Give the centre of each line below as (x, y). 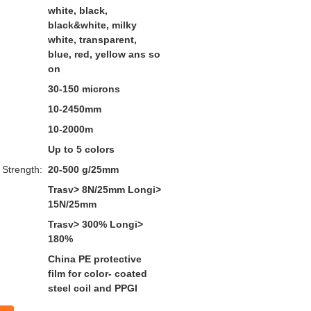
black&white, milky (92, 25)
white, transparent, (92, 40)
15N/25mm (72, 204)
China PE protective (95, 259)
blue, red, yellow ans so (104, 54)
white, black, (78, 10)
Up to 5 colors (81, 149)
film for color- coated (98, 274)
